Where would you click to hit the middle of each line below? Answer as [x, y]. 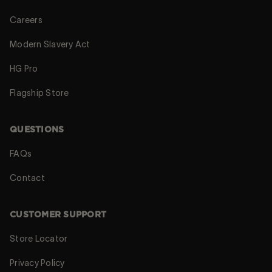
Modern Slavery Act [50, 44]
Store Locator [39, 238]
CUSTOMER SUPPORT [58, 215]
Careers [26, 20]
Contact [27, 178]
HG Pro [24, 68]
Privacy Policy [37, 263]
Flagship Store [39, 93]
